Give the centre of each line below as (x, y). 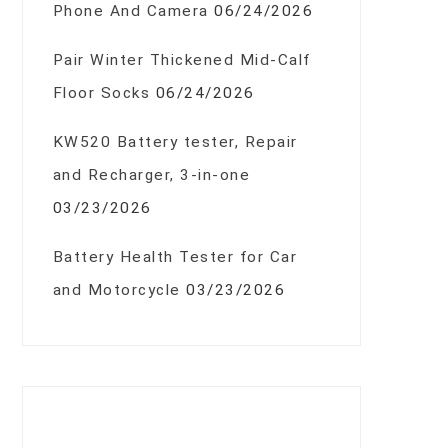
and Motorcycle (116, 290)
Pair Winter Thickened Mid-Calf (181, 60)
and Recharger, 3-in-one (151, 175)
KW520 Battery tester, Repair (175, 142)
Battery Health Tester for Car (175, 257)
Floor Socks (101, 93)
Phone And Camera (130, 11)
